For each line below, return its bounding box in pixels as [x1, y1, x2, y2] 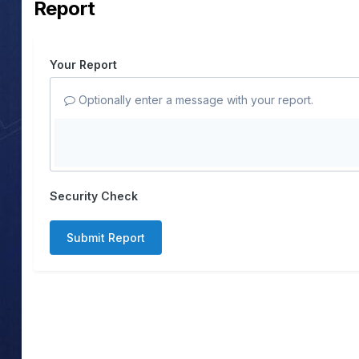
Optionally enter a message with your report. [75, 93, 313, 107]
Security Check [49, 189, 138, 204]
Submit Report [66, 231, 145, 245]
